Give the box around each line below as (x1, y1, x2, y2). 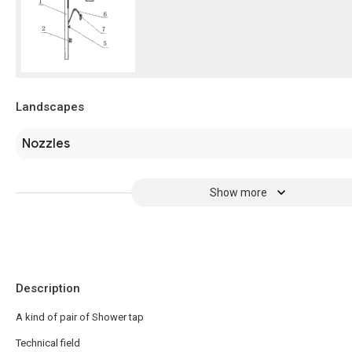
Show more (209, 186, 267, 199)
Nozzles (22, 136, 70, 152)
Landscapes (16, 100, 84, 114)
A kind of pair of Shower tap (16, 311, 144, 323)
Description (16, 281, 80, 295)
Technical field (16, 337, 80, 349)
